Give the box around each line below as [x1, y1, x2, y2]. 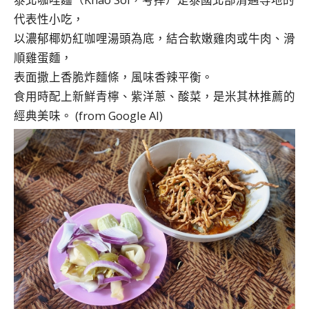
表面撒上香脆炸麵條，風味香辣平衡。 [14, 68, 213, 85]
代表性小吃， [14, 10, 84, 27]
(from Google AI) [72, 107, 163, 123]
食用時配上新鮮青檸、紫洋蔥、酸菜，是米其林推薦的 [14, 88, 295, 104]
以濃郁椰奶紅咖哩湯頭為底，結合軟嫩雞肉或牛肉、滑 [14, 30, 295, 46]
